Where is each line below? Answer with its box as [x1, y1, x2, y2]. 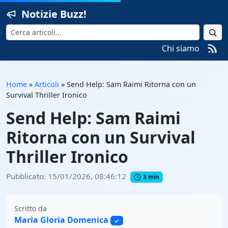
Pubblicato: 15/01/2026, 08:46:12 [6, 171, 126, 181]
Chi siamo [162, 43, 199, 54]
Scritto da [14, 203, 47, 213]
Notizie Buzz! [21, 7, 87, 21]
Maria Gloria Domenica [14, 214, 108, 225]
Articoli [35, 79, 59, 89]
